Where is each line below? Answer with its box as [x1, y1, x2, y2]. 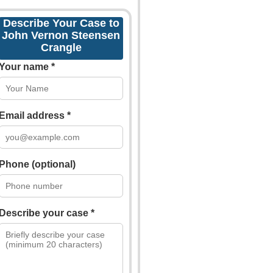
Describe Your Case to [2, 17, 119, 29]
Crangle [40, 41, 82, 54]
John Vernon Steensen [2, 29, 120, 41]
